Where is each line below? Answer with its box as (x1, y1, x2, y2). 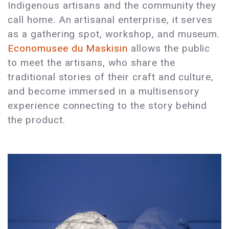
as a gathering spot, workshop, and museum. (8, 28, 220, 40)
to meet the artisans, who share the (8, 57, 175, 69)
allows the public (128, 42, 211, 55)
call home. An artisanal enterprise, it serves (8, 14, 213, 26)
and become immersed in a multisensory (8, 85, 199, 98)
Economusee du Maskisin (8, 42, 128, 55)
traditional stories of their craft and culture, (8, 71, 214, 83)
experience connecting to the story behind (8, 100, 208, 112)
